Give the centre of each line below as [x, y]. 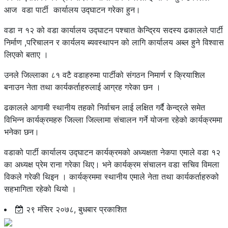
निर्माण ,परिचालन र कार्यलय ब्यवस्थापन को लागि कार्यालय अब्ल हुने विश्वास [114, 42]
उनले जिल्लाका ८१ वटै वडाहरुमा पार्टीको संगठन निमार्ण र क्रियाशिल [105, 75]
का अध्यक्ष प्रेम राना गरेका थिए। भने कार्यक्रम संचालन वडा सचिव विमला [112, 165]
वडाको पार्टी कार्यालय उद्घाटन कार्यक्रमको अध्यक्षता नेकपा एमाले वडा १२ [112, 152]
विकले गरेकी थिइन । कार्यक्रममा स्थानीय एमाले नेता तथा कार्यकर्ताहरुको [111, 177]
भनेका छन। [22, 132]
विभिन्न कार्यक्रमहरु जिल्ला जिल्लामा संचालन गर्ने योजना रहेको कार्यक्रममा [113, 120]
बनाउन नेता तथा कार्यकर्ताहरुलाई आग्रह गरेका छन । [82, 87]
